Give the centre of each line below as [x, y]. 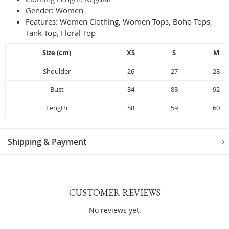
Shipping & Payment [47, 142]
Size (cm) [57, 53]
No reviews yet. [115, 210]
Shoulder [57, 71]
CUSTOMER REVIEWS [115, 192]
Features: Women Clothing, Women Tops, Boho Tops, [119, 21]
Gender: [41, 10]
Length [57, 108]
